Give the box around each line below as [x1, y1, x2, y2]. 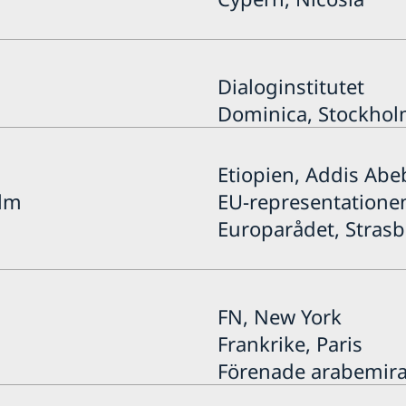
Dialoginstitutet [217, 72, 364, 100]
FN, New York [217, 302, 342, 330]
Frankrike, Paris [217, 329, 362, 357]
